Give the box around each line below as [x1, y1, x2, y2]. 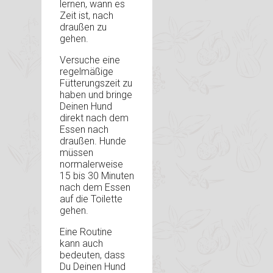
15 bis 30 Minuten [60, 170, 134, 182]
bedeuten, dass [60, 249, 125, 261]
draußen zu [60, 21, 107, 34]
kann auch [60, 238, 103, 250]
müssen [60, 147, 93, 159]
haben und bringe [60, 89, 132, 101]
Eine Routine [60, 226, 112, 238]
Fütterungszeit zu [60, 77, 132, 90]
